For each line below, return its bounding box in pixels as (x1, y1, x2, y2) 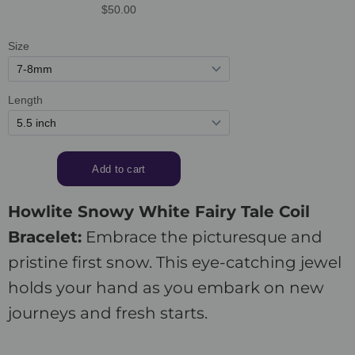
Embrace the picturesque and (82, 227, 323, 247)
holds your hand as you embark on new (8, 278, 324, 298)
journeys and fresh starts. (8, 303, 208, 323)
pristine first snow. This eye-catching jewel (8, 253, 342, 273)
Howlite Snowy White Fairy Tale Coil (8, 202, 310, 222)
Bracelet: (8, 227, 82, 247)
